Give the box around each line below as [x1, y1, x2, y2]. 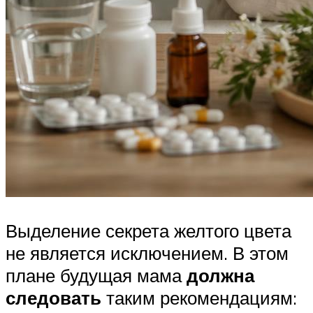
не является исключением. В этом [6, 242, 289, 265]
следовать [6, 286, 106, 310]
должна [187, 264, 254, 287]
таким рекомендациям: [106, 286, 297, 310]
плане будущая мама [6, 264, 187, 287]
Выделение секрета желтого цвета [6, 219, 291, 242]
